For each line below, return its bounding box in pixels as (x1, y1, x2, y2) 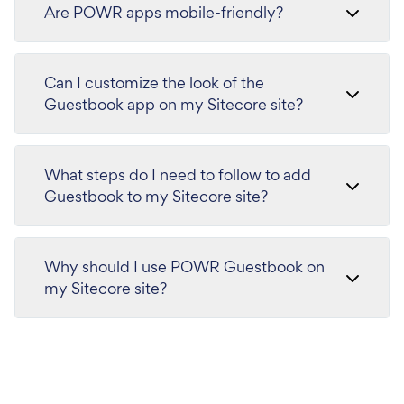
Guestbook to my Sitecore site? (44, 186, 268, 207)
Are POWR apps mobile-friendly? (44, 2, 283, 23)
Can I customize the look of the (44, 72, 264, 93)
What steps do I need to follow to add (44, 164, 311, 185)
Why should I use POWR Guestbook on (44, 256, 325, 277)
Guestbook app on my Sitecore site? (44, 94, 303, 115)
